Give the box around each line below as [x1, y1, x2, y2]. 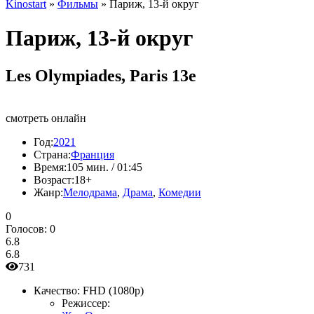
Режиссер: [62, 296, 110, 309]
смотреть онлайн [6, 111, 86, 124]
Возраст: [34, 173, 74, 186]
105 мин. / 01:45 [67, 161, 142, 173]
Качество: [34, 284, 80, 296]
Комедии [158, 186, 201, 198]
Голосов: [6, 222, 50, 235]
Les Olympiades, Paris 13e [6, 66, 196, 85]
